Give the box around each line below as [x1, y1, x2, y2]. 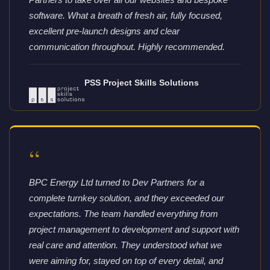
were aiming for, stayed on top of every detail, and [29, 256, 223, 266]
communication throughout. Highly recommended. [29, 42, 225, 52]
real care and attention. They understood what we [29, 240, 222, 251]
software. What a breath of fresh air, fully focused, [29, 10, 222, 21]
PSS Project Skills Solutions [84, 78, 199, 87]
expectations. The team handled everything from [29, 209, 218, 219]
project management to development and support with [29, 224, 239, 235]
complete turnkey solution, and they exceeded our [29, 193, 224, 204]
